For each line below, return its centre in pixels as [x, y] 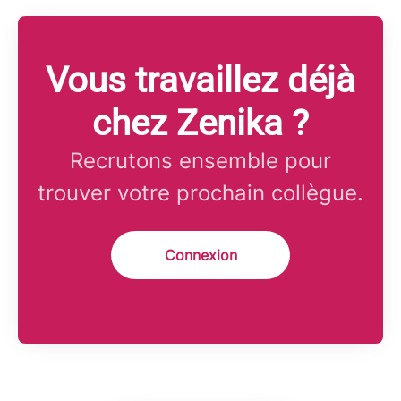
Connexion [200, 256]
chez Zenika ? [200, 124]
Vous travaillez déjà [200, 81]
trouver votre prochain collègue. [200, 193]
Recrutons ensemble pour [200, 161]
